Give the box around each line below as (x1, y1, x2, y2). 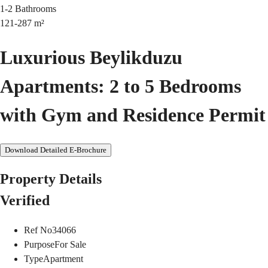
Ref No (24, 225, 52, 236)
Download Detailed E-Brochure (5, 145, 106, 154)
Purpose (24, 239, 54, 250)
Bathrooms (15, 3, 56, 14)
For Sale (54, 239, 86, 250)
